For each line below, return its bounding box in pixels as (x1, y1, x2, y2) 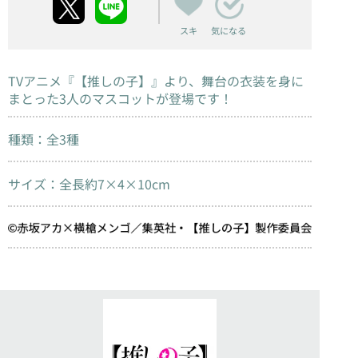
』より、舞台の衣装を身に (151, 70, 304, 90)
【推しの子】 (74, 70, 151, 90)
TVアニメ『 (8, 70, 74, 90)
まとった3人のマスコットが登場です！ (8, 88, 233, 108)
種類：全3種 (8, 129, 79, 149)
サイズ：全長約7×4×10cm (8, 174, 170, 194)
